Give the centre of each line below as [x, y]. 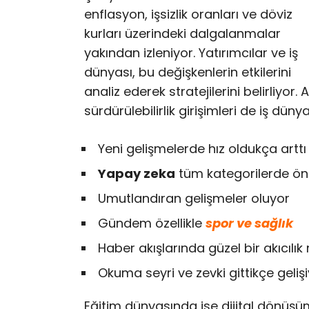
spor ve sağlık [249, 223]
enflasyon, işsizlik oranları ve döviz [188, 14]
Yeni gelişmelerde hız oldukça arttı [202, 148]
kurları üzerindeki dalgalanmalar [182, 34]
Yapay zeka [137, 173]
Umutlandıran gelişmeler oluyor [194, 198]
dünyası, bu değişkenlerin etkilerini [188, 72]
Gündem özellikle [152, 223]
